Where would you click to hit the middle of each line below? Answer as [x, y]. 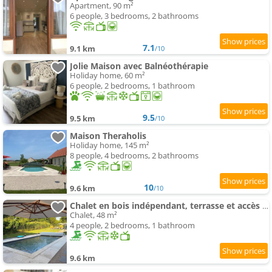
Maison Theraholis [108, 136]
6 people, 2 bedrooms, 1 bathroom [132, 86]
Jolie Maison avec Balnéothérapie [139, 66]
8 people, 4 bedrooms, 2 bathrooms [134, 156]
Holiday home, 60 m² [107, 76]
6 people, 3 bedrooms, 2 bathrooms [134, 16]
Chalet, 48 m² [93, 215]
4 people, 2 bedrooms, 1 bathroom [132, 226]
